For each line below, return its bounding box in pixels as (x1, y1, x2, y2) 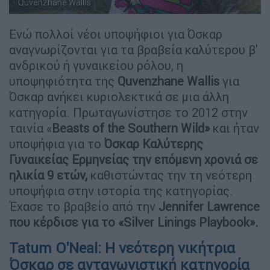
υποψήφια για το (9, 136, 104, 151)
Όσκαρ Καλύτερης (104, 136, 203, 151)
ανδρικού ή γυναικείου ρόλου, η (9, 57, 183, 73)
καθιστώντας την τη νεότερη (87, 167, 252, 183)
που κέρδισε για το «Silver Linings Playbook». (9, 214, 259, 230)
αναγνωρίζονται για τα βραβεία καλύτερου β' (9, 42, 258, 57)
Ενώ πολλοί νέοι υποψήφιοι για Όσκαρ (9, 26, 222, 42)
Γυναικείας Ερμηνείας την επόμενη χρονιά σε (9, 151, 258, 167)
